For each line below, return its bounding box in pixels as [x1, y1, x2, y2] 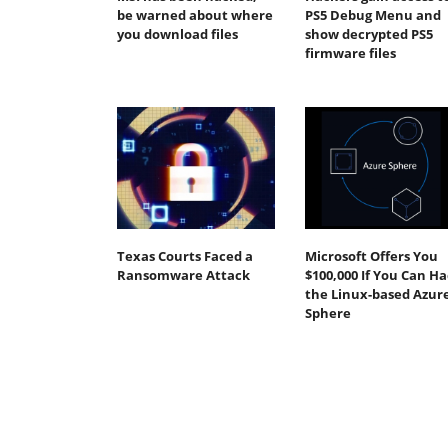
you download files [117, 25, 238, 44]
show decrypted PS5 [304, 25, 433, 44]
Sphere [304, 303, 351, 322]
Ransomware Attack [117, 265, 250, 284]
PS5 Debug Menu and [304, 6, 441, 25]
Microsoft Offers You [304, 246, 438, 265]
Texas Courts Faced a [117, 246, 253, 265]
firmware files [304, 44, 396, 63]
